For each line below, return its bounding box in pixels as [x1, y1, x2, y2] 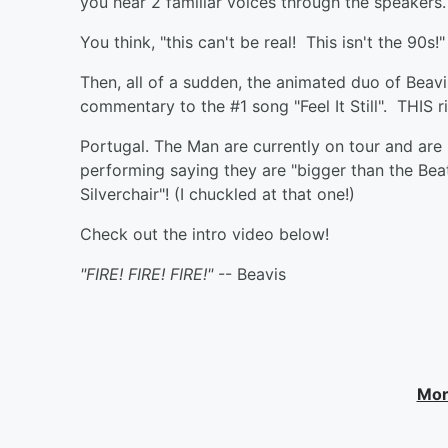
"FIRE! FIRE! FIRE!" [80, 264, 213, 284]
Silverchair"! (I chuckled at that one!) [80, 184, 355, 204]
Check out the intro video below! [80, 224, 329, 244]
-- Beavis [213, 264, 286, 284]
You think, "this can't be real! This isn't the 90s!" [80, 32, 445, 52]
